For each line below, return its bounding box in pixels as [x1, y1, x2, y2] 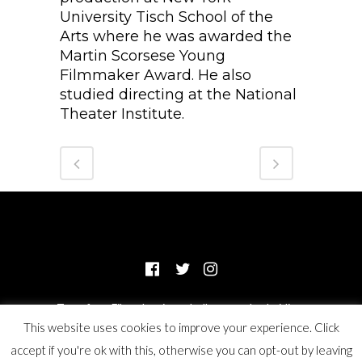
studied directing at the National [60, 86, 297, 103]
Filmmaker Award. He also [60, 66, 251, 84]
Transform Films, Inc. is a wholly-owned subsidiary [57, 301, 305, 314]
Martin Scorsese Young [60, 47, 225, 65]
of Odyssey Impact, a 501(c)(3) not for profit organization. [36, 322, 326, 335]
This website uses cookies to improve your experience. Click [23, 319, 339, 335]
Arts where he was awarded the [60, 27, 292, 45]
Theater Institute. [60, 105, 184, 123]
